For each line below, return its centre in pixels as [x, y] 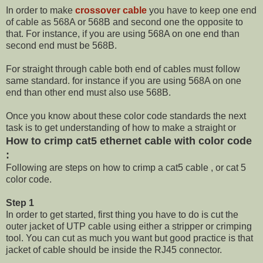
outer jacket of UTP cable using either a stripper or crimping [129, 227]
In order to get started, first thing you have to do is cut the [122, 215]
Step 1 [20, 203]
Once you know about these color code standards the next [126, 116]
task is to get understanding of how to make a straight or [121, 128]
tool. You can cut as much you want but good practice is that [129, 238]
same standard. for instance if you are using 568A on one [124, 81]
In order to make [41, 11]
